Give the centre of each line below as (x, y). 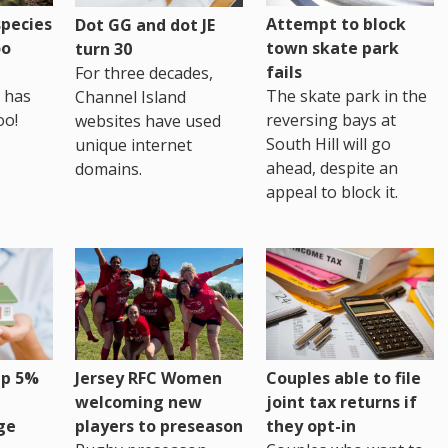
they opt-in (310, 426)
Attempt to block (335, 23)
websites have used (148, 121)
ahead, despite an (331, 167)
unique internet (134, 145)
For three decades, (144, 73)
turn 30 (104, 49)
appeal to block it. (331, 191)
